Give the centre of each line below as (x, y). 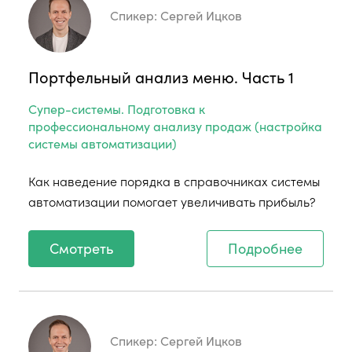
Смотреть (81, 247)
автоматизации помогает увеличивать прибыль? (172, 201)
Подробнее (265, 247)
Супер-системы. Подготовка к (117, 108)
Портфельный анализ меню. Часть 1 (161, 76)
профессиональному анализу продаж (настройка (175, 125)
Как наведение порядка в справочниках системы (174, 180)
